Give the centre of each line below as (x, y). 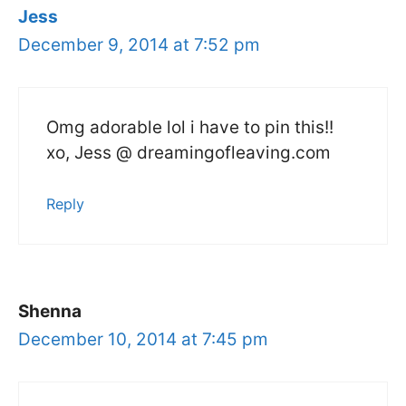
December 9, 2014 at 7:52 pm (139, 45)
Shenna (50, 312)
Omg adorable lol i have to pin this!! (190, 127)
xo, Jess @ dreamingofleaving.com (188, 152)
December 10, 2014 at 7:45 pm (143, 340)
